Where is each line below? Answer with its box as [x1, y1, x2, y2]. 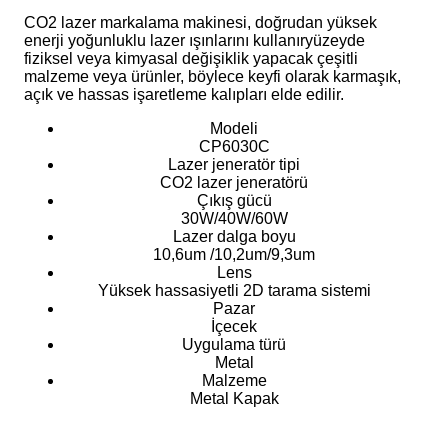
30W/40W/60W [180, 210, 288, 228]
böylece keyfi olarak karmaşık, [188, 68, 401, 86]
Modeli [210, 120, 258, 138]
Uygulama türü [182, 336, 286, 354]
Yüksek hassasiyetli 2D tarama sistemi [97, 282, 371, 300]
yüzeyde [305, 32, 365, 50]
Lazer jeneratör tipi [168, 156, 300, 174]
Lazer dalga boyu [172, 228, 296, 246]
